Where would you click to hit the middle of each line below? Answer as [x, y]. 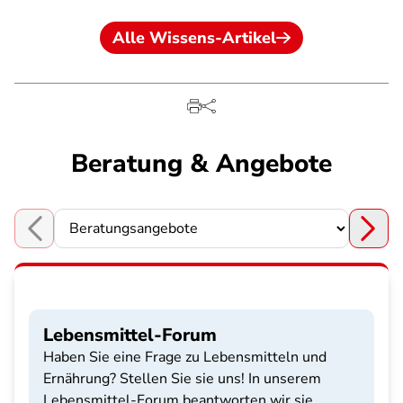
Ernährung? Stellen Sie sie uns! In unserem [182, 379]
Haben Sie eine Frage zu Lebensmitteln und [185, 357]
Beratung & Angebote [201, 164]
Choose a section [69, 238]
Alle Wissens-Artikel [194, 38]
